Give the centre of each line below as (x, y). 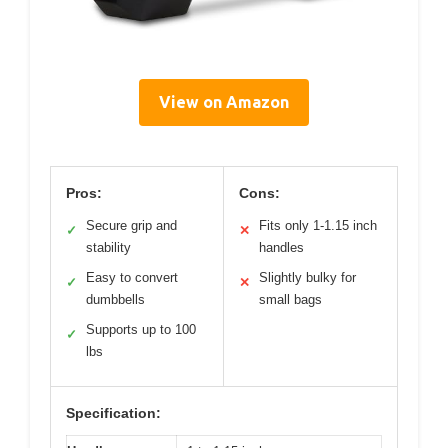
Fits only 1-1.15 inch (318, 226)
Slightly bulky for (307, 278)
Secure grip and (131, 226)
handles (281, 248)
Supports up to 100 (141, 330)
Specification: (113, 413)
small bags (290, 300)
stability (108, 248)
